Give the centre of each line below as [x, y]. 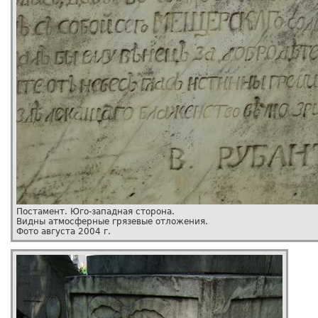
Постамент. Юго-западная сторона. [95, 211]
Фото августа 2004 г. [64, 231]
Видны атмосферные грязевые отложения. [112, 221]
